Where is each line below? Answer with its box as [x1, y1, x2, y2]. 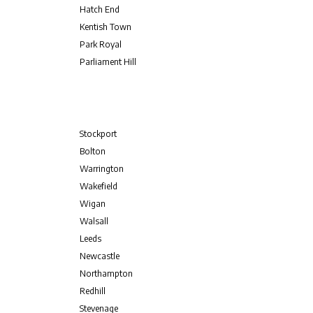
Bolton [79, 146, 105, 156]
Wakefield [79, 181, 117, 191]
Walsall [79, 216, 108, 226]
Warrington [79, 163, 124, 174]
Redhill [79, 286, 105, 296]
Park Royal [79, 39, 122, 50]
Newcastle [79, 251, 119, 261]
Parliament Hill [79, 57, 136, 67]
